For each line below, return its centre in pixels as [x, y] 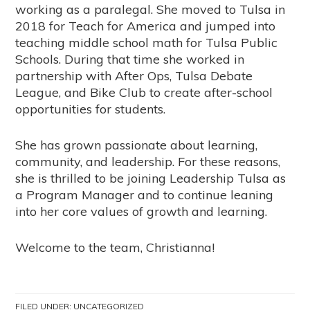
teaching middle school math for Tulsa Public [147, 42]
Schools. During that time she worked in [130, 59]
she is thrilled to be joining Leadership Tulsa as [151, 178]
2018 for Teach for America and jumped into [146, 26]
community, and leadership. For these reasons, [148, 161]
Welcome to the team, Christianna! [115, 247]
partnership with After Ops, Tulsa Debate [134, 75]
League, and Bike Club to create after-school [144, 92]
